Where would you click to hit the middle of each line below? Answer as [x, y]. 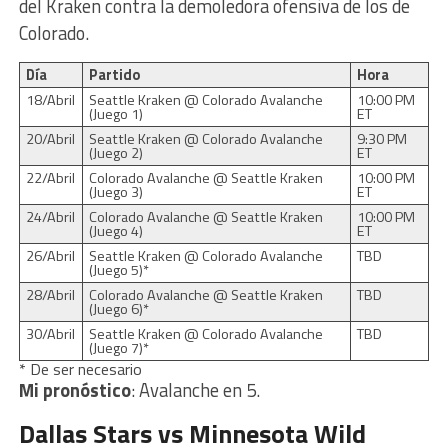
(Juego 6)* [118, 308]
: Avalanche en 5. [195, 389]
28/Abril [50, 294]
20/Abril [50, 138]
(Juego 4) [115, 230]
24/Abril [50, 216]
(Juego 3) [115, 191]
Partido [114, 74]
